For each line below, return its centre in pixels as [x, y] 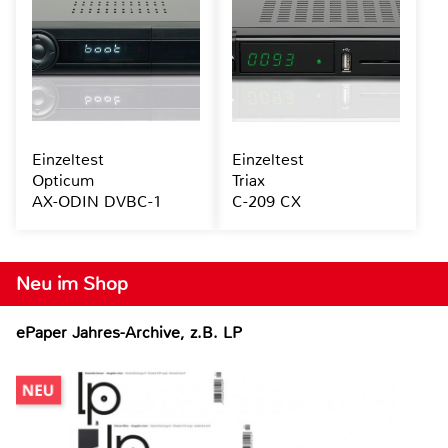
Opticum [63, 180]
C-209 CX [266, 201]
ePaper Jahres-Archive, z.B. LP [129, 332]
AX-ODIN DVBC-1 [97, 201]
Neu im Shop [72, 283]
